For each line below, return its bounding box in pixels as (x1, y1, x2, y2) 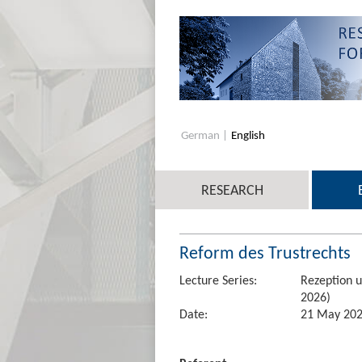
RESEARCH (200, 180, 263, 199)
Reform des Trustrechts (179, 241, 351, 263)
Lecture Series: (179, 271, 257, 288)
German (181, 127, 222, 142)
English (231, 127, 265, 142)
